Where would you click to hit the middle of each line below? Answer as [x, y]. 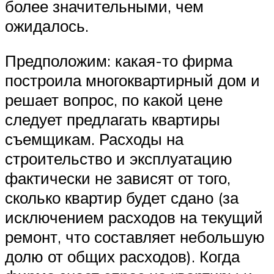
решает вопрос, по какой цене [114, 100]
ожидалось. [47, 25]
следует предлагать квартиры [113, 120]
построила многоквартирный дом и [132, 80]
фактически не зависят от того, [118, 178]
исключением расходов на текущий [134, 217]
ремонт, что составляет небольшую [135, 237]
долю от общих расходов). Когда [122, 257]
